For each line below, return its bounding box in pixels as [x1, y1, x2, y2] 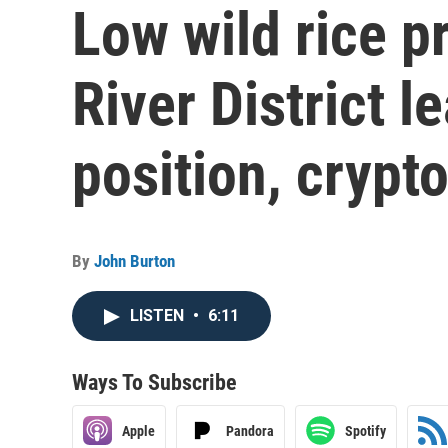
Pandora [226, 422, 274, 439]
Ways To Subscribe [72, 370, 237, 395]
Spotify [345, 422, 386, 439]
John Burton [94, 251, 175, 271]
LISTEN [130, 306, 188, 325]
